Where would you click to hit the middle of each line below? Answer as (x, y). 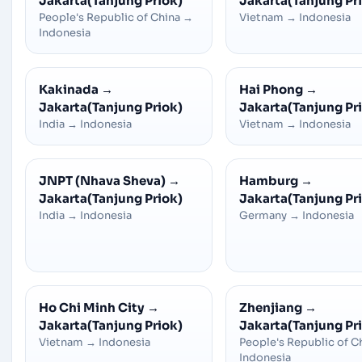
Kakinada (69, 90)
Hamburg (269, 181)
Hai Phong (271, 90)
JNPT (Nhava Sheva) (102, 181)
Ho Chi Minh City (92, 308)
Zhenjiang (271, 308)
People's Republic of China (109, 18)
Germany (263, 216)
